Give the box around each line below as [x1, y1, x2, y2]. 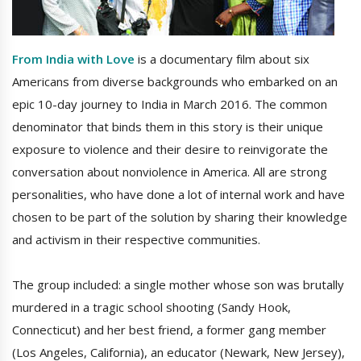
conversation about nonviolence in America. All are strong [12, 164, 327, 180]
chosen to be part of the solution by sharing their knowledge [12, 209, 347, 226]
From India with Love [12, 51, 135, 68]
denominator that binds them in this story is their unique [12, 118, 323, 135]
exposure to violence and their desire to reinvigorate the [12, 141, 328, 158]
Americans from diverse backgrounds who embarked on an [12, 73, 338, 90]
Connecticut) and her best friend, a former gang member [12, 322, 326, 338]
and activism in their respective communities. [12, 231, 260, 248]
